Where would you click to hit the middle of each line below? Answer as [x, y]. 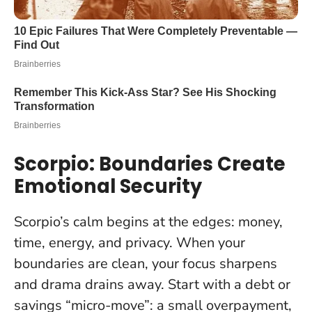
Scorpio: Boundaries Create [150, 164]
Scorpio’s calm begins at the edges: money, [148, 221]
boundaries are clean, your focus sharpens [146, 263]
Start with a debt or [227, 284]
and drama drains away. [89, 284]
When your [211, 242]
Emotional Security [108, 186]
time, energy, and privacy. [95, 242]
